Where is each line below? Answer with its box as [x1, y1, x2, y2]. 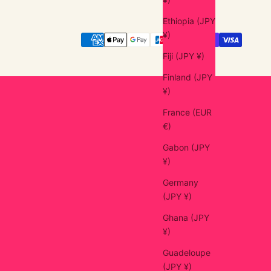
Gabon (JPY [163, 142, 210, 153]
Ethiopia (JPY [163, 16, 215, 27]
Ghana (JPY [163, 212, 209, 223]
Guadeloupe [163, 247, 211, 258]
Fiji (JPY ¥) [197, 51, 204, 62]
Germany [163, 177, 198, 188]
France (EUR [163, 107, 212, 118]
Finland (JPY [163, 72, 212, 83]
